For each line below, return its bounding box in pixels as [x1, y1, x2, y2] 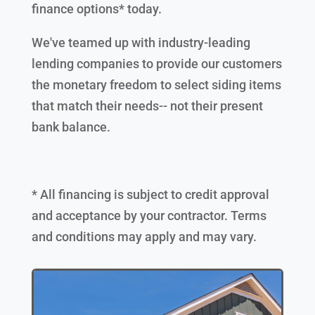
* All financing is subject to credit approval [31, 186, 269, 202]
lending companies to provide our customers [31, 56, 282, 71]
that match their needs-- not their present [31, 98, 263, 113]
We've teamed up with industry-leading [31, 34, 250, 50]
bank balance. [31, 119, 110, 134]
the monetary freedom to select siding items [31, 77, 281, 92]
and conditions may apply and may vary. [31, 229, 257, 244]
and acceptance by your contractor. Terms [31, 207, 266, 223]
